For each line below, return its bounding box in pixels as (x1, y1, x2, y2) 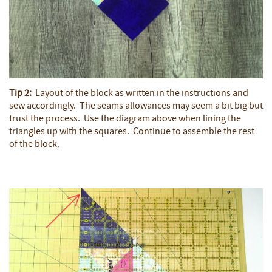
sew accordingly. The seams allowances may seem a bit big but (9, 101, 263, 112)
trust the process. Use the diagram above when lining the (9, 114, 241, 124)
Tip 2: (9, 89, 32, 99)
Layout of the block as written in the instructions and (32, 89, 248, 99)
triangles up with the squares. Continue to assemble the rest (9, 127, 254, 137)
